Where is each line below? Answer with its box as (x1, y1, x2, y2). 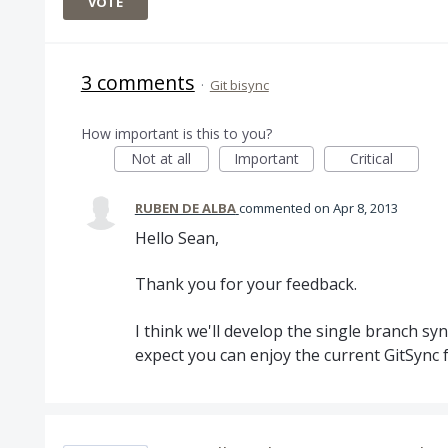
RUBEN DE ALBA (134, 199, 236, 217)
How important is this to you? (80, 124, 272, 143)
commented (238, 199, 314, 217)
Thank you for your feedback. (134, 273, 357, 296)
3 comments (80, 69, 195, 96)
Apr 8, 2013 (332, 199, 398, 217)
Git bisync (209, 76, 269, 94)
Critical (349, 149, 393, 168)
